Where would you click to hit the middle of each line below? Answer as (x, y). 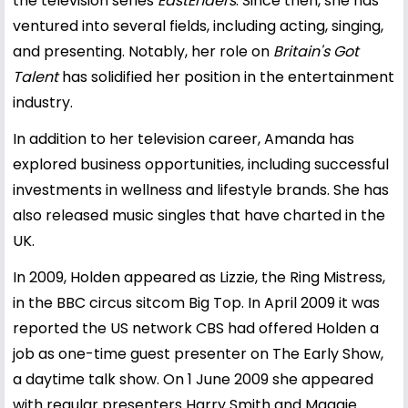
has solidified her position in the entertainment (226, 76)
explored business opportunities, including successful (201, 164)
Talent (36, 76)
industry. (43, 102)
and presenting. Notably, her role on (143, 51)
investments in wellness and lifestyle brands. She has (201, 189)
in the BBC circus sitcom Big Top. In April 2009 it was (196, 302)
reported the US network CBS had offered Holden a (196, 328)
